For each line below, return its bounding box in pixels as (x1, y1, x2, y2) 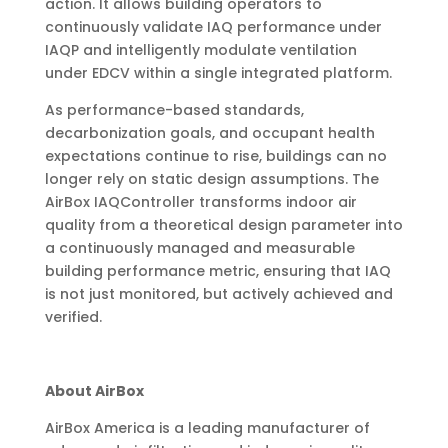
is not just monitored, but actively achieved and (44, 283, 393, 304)
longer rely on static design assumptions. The (44, 168, 379, 189)
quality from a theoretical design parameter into (44, 214, 403, 235)
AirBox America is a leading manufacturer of (44, 417, 370, 438)
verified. (44, 306, 102, 327)
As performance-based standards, (44, 99, 304, 120)
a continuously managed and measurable (44, 237, 355, 258)
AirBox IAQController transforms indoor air (44, 191, 357, 212)
